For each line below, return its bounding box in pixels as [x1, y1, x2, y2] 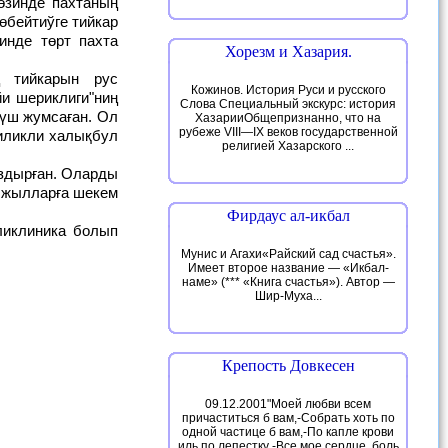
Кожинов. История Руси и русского [190, 83, 386, 97]
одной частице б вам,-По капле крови [182, 425, 394, 439]
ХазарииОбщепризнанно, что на [195, 111, 381, 125]
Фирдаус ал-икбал [226, 207, 350, 224]
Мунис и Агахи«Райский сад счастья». [180, 247, 396, 261]
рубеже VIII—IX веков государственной [178, 125, 398, 139]
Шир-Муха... [254, 289, 322, 303]
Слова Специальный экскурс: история [180, 97, 396, 111]
